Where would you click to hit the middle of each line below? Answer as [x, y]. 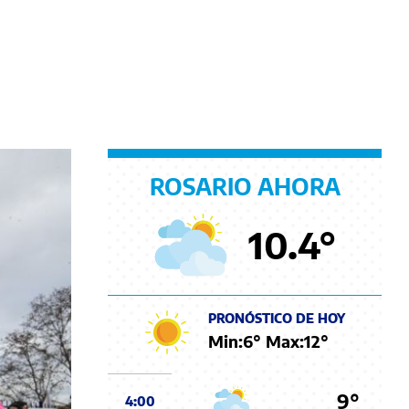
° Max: [278, 341]
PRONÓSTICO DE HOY [277, 319]
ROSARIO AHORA [245, 186]
